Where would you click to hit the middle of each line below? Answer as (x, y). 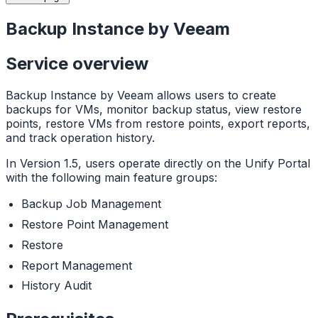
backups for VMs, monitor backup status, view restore (154, 109)
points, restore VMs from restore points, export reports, (158, 123)
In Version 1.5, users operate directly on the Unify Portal (158, 164)
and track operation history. (80, 137)
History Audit (56, 286)
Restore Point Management (94, 225)
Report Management (76, 265)
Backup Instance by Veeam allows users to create (141, 95)
